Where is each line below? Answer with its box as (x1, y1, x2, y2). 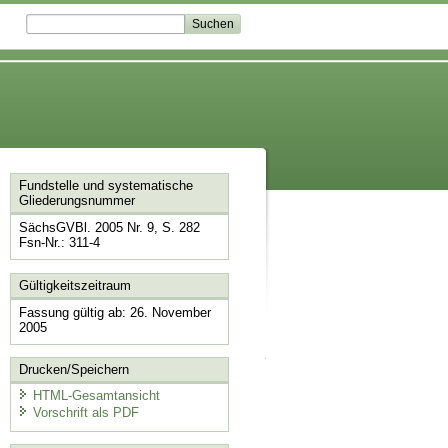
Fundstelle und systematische (18, 178, 193, 194)
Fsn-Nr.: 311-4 (18, 235, 100, 251)
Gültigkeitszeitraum (18, 277, 131, 293)
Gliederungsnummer (18, 193, 135, 209)
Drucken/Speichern (18, 362, 129, 378)
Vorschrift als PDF (32, 405, 139, 421)
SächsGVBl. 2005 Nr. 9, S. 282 (18, 220, 200, 236)
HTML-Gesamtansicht (32, 387, 160, 403)
